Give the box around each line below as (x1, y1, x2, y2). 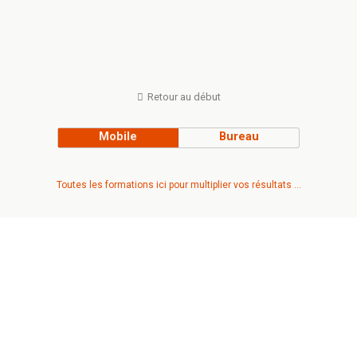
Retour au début (147, 90, 221, 103)
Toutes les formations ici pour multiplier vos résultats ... (56, 178, 301, 190)
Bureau (218, 129, 259, 143)
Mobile (99, 129, 138, 143)
